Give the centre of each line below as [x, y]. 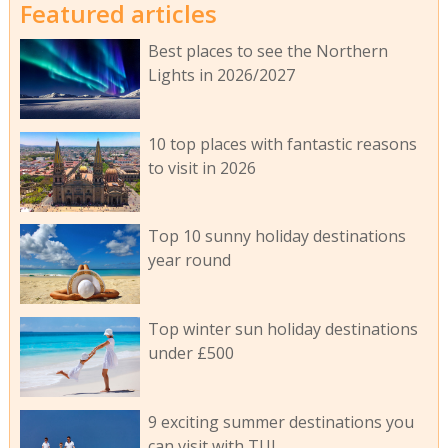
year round [189, 260]
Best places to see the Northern [267, 50]
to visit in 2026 [201, 167]
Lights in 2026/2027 [221, 74]
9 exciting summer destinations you [280, 422]
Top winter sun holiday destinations [282, 329]
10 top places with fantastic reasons [282, 143]
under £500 [190, 353]
